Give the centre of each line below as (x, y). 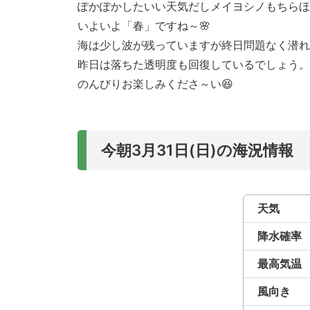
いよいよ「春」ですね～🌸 (144, 26)
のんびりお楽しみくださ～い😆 (155, 84)
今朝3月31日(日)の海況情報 (197, 151)
